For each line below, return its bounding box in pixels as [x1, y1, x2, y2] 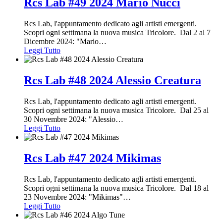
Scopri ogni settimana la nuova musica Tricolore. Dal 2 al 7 [24, 28, 211, 37]
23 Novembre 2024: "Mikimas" [24, 192, 123, 201]
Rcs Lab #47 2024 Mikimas [24, 151, 161, 165]
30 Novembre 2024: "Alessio [24, 114, 115, 123]
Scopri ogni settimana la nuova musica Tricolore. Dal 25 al [24, 106, 209, 114]
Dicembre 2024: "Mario [24, 37, 99, 46]
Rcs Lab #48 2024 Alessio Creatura [24, 73, 201, 87]
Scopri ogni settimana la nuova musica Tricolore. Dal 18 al [24, 183, 209, 192]
